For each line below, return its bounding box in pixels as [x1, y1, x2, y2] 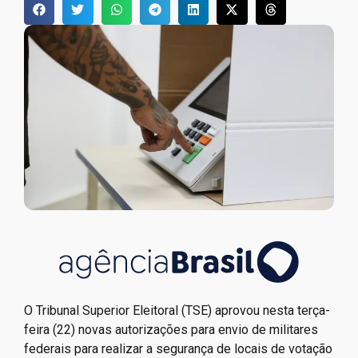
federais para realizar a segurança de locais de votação [24, 340, 332, 356]
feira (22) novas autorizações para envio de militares [24, 321, 318, 337]
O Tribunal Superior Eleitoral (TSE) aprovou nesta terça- [24, 302, 330, 318]
